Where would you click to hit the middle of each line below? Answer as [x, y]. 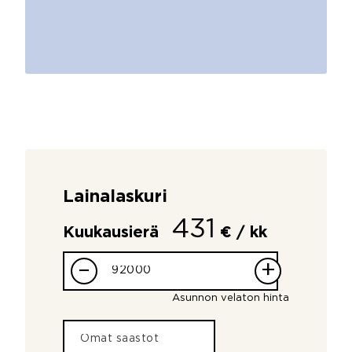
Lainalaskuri [115, 197]
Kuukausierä [113, 232]
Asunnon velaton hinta [231, 298]
